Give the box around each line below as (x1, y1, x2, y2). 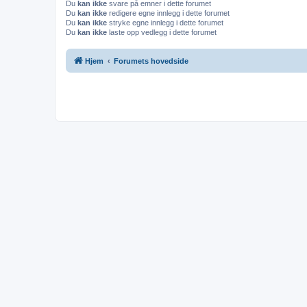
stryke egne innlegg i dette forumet (107, 19, 223, 27)
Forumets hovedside (114, 56, 188, 65)
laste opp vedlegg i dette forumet (107, 28, 217, 37)
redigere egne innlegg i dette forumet (107, 9, 230, 18)
